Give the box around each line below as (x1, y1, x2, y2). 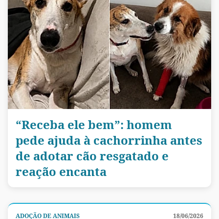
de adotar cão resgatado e (16, 148, 169, 164)
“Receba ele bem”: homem (16, 116, 172, 133)
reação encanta (16, 163, 107, 180)
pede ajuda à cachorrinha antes (16, 132, 202, 149)
